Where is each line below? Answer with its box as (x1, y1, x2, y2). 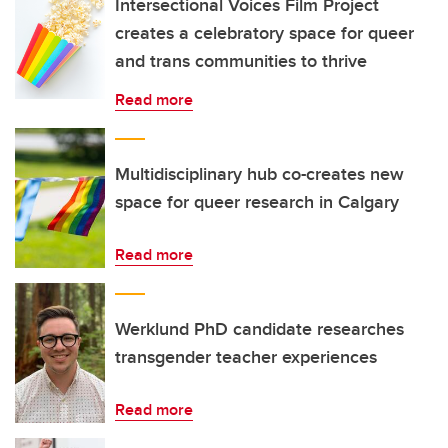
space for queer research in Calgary (115, 189, 399, 215)
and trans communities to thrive (115, 48, 367, 74)
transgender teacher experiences (115, 344, 377, 370)
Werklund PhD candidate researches (115, 316, 404, 342)
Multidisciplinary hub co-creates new (115, 161, 404, 187)
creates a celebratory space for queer (115, 20, 414, 46)
